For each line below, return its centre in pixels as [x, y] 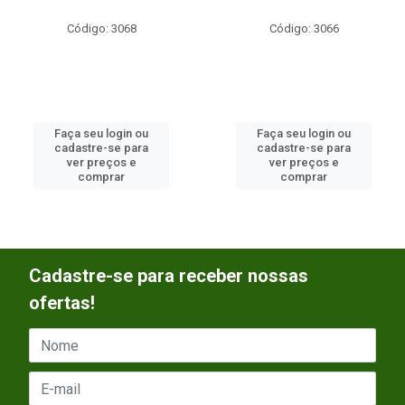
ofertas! [62, 303]
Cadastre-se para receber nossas [169, 276]
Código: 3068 [101, 28]
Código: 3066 [304, 28]
